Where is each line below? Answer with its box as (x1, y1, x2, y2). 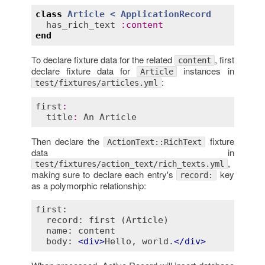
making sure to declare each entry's (31, 167, 177, 180)
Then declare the (31, 134, 104, 147)
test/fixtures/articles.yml (34, 77, 158, 88)
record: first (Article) (35, 215, 169, 226)
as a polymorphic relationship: (31, 179, 146, 192)
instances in (177, 64, 234, 77)
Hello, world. (105, 236, 174, 247)
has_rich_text (46, 20, 115, 31)
